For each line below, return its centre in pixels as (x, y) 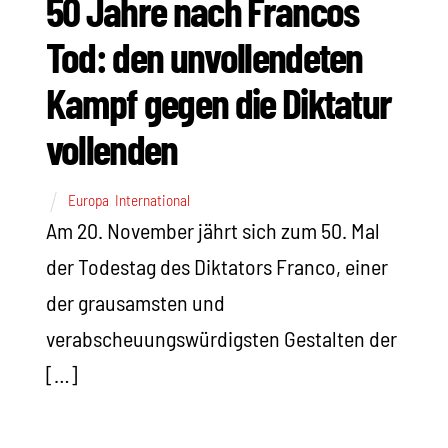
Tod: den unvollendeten (204, 56)
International (152, 200)
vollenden (111, 148)
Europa (88, 200)
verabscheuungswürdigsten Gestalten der (221, 338)
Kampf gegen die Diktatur (218, 102)
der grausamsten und (135, 302)
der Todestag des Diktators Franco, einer (216, 266)
